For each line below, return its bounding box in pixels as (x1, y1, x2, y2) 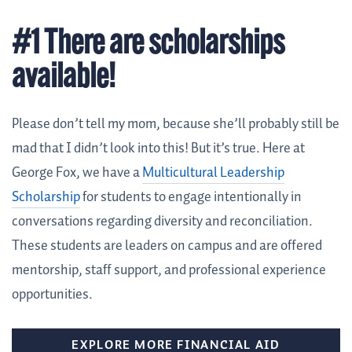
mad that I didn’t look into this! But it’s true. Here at (12, 137, 305, 160)
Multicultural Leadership (142, 162, 284, 185)
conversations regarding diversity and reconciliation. (12, 211, 313, 233)
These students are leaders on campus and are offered (12, 235, 322, 258)
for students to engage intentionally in (80, 186, 302, 209)
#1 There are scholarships (12, 27, 284, 62)
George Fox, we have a (12, 162, 142, 185)
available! (12, 61, 120, 96)
